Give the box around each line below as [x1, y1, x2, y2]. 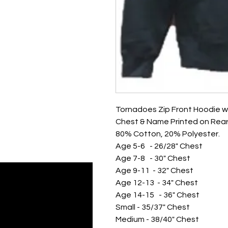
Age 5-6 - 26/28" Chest [116, 142, 203, 150]
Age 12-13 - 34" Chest [116, 179, 198, 187]
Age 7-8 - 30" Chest [116, 154, 190, 162]
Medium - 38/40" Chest [116, 215, 199, 223]
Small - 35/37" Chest [116, 203, 190, 211]
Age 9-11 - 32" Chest [116, 166, 193, 175]
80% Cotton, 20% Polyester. [116, 130, 220, 138]
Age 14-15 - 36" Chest [116, 191, 199, 199]
